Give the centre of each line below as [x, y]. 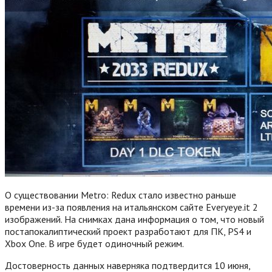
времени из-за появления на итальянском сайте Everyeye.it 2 [131, 207]
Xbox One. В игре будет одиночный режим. [94, 243]
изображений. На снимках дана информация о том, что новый [134, 219]
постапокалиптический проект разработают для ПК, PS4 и [128, 231]
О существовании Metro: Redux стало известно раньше [121, 195]
